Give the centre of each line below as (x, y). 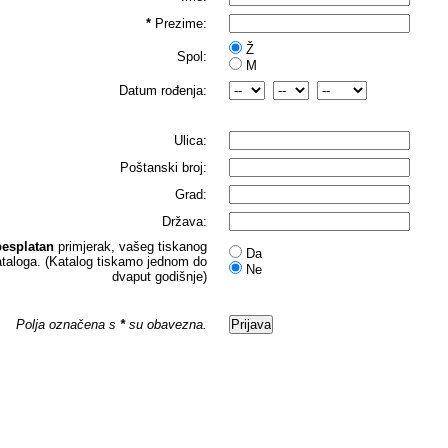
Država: (185, 221)
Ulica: (191, 140)
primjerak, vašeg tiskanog (131, 246)
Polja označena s (68, 324)
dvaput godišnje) (160, 276)
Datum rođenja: (163, 90)
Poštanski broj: (164, 167)
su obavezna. (166, 324)
